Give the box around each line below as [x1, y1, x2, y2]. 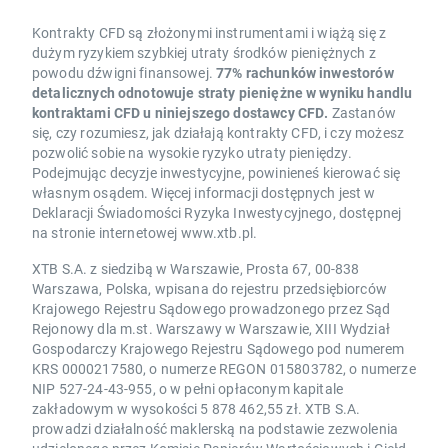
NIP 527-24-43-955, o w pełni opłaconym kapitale [32, 379, 344, 399]
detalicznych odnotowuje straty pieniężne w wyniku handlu [32, 83, 413, 103]
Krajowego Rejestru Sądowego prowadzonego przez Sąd [32, 299, 391, 319]
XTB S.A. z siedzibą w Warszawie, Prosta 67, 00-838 [32, 259, 360, 279]
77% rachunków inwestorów [212, 63, 394, 83]
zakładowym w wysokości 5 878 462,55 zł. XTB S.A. [32, 399, 361, 419]
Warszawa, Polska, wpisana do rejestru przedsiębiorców [32, 279, 387, 299]
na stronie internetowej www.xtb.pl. [32, 223, 258, 243]
